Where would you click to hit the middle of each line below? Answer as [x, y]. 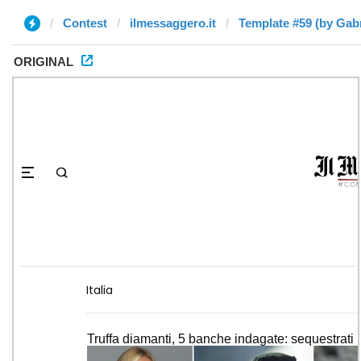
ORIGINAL [44, 62]
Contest [85, 23]
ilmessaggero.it [173, 23]
